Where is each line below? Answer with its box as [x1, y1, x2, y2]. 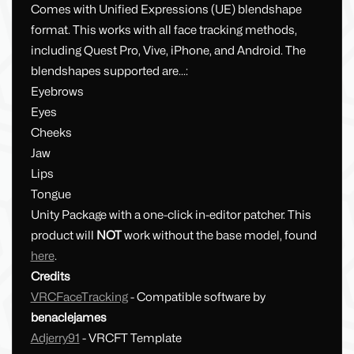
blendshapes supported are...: [30, 64, 188, 79]
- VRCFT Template [79, 331, 182, 346]
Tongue [30, 187, 71, 202]
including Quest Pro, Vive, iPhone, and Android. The [30, 43, 306, 58]
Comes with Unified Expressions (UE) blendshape [30, 2, 302, 17]
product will [30, 228, 96, 243]
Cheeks [30, 126, 72, 141]
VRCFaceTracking [30, 290, 128, 305]
